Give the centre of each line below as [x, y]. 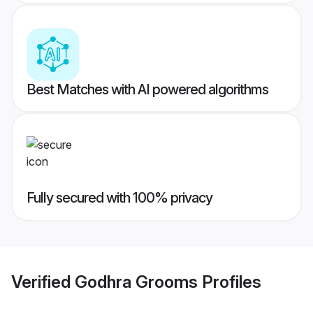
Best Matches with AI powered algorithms [147, 90]
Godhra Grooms [136, 282]
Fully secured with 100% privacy [119, 198]
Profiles [230, 282]
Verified [43, 282]
